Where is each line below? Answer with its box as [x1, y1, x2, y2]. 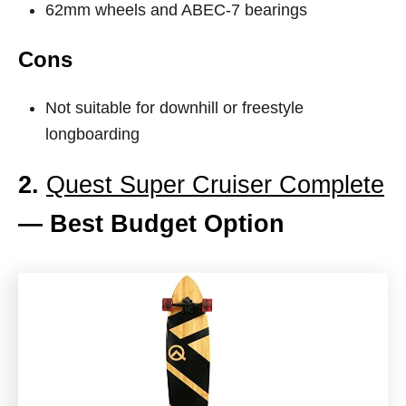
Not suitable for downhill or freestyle [45, 99, 304, 117]
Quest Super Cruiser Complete [46, 171, 384, 198]
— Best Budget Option [18, 210, 285, 237]
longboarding [45, 125, 140, 143]
